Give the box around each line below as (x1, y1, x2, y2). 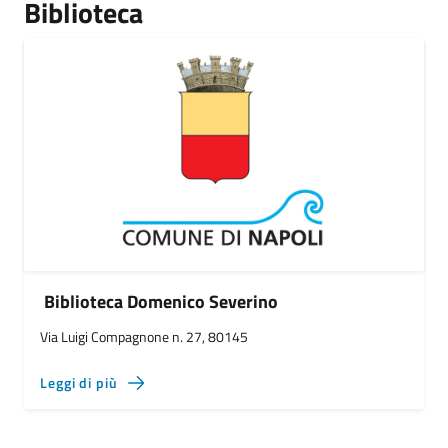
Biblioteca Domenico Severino (44, 288, 278, 315)
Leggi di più (40, 372, 118, 393)
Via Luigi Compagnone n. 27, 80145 (40, 326, 248, 347)
